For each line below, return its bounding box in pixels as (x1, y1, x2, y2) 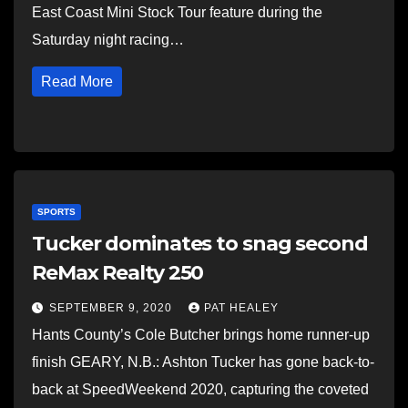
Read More (41, 74, 113, 89)
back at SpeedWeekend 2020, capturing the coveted (32, 382, 369, 397)
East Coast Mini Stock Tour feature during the (32, 5, 322, 20)
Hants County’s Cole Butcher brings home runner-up (32, 327, 370, 342)
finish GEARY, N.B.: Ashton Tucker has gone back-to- (32, 354, 374, 370)
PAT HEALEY (204, 301, 279, 314)
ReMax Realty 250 (32, 260, 204, 285)
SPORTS (37, 207, 76, 217)
